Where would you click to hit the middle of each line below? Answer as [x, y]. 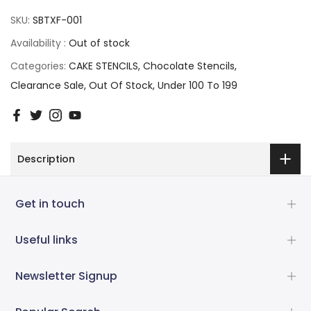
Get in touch [50, 203]
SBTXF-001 [57, 20]
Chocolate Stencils [189, 66]
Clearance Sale [47, 85]
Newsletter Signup [67, 276]
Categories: [40, 66]
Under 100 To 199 [197, 85]
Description [46, 159]
